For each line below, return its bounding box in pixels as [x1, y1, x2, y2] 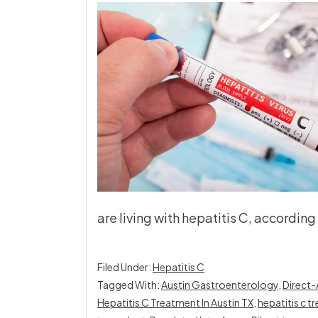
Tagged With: [97, 278, 161, 291]
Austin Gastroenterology [160, 278, 278, 291]
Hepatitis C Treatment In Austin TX [97, 296, 253, 309]
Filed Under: [97, 261, 153, 273]
